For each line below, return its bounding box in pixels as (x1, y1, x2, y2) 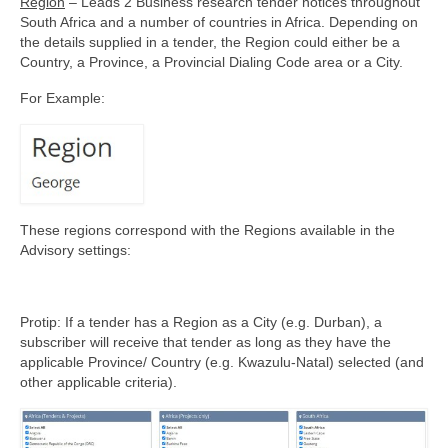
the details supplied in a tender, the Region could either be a (20, 34, 400, 50)
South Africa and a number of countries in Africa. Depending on (20, 14, 418, 30)
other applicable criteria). (20, 373, 177, 390)
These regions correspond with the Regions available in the (20, 221, 395, 238)
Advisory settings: (20, 241, 131, 258)
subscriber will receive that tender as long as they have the (20, 333, 391, 350)
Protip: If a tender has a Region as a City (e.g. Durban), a (20, 313, 382, 330)
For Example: (20, 90, 105, 106)
